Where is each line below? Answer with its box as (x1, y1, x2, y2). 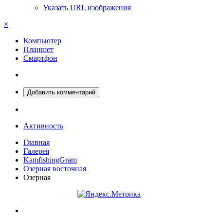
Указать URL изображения (43, 3, 131, 12)
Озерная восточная (23, 164, 86, 173)
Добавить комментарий (27, 88, 95, 96)
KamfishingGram (23, 155, 77, 164)
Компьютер (23, 36, 61, 45)
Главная (23, 138, 50, 146)
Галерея (23, 146, 49, 155)
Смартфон (23, 54, 57, 62)
